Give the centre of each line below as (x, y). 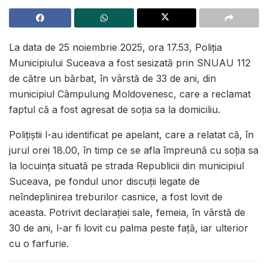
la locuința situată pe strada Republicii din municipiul (127, 166)
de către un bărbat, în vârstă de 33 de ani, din (112, 79)
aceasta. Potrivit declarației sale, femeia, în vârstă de (127, 213)
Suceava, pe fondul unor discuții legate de (104, 182)
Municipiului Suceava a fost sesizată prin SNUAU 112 (130, 63)
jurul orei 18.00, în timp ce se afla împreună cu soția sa (134, 150)
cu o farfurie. (39, 244)
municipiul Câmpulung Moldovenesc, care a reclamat (130, 94)
